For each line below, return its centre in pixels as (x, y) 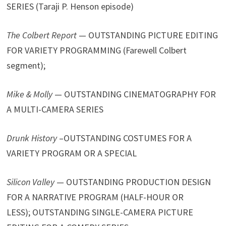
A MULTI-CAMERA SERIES (55, 109)
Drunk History (32, 138)
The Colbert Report (42, 35)
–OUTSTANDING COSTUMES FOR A (125, 138)
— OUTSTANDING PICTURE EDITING (148, 35)
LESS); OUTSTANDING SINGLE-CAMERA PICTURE (100, 212)
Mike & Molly (30, 94)
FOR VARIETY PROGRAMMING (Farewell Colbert (97, 50)
